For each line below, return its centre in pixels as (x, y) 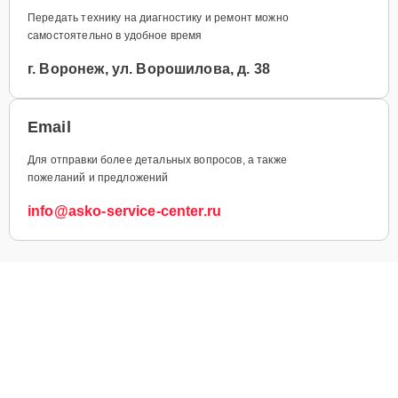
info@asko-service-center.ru (125, 211)
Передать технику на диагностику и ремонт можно (158, 17)
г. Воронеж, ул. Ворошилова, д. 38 (149, 68)
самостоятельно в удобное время (115, 35)
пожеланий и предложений (98, 177)
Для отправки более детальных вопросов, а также (157, 159)
